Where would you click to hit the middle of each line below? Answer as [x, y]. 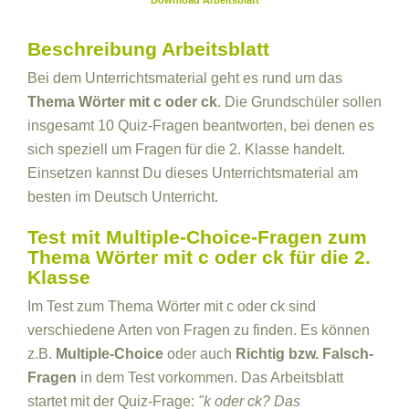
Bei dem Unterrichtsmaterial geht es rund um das [185, 78]
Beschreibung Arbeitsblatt [148, 49]
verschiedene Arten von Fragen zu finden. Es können [199, 330]
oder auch [199, 354]
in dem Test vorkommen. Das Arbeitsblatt [210, 378]
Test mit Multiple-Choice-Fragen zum [197, 237]
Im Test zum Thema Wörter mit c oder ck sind [172, 306]
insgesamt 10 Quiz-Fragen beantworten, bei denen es [201, 126]
